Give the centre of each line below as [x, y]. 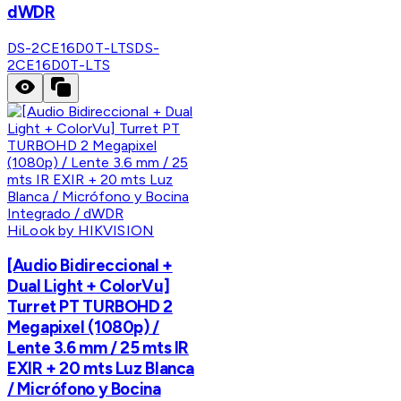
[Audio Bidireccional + [90, 266]
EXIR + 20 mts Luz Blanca [101, 369]
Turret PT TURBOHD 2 [90, 307]
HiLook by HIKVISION [81, 230]
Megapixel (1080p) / [83, 328]
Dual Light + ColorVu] [89, 286]
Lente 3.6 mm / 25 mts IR [98, 348]
